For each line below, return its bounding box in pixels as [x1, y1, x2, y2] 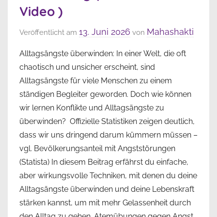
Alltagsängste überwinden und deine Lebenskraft [19, 184, 194, 194]
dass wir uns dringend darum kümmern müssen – [19, 130, 198, 139]
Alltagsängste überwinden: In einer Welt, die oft [19, 48, 186, 58]
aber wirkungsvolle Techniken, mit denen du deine [19, 170, 197, 180]
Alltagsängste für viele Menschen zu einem [19, 76, 172, 85]
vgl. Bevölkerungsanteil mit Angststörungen [19, 143, 175, 153]
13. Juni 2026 [79, 26, 130, 37]
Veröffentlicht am [19, 28, 79, 37]
